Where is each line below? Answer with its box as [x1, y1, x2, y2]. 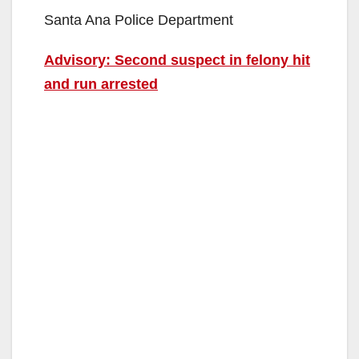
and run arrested [44, 75, 158, 92]
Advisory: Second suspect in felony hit [44, 51, 310, 68]
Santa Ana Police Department [44, 11, 233, 28]
